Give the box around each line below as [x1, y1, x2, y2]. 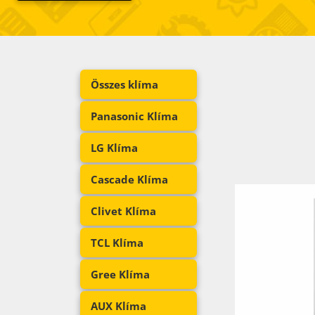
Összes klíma [91, 77, 158, 91]
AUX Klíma [91, 298, 146, 313]
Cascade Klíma [91, 172, 168, 186]
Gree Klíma [91, 266, 150, 281]
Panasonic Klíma [91, 108, 178, 123]
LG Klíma [91, 140, 138, 155]
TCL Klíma [91, 235, 143, 250]
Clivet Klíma [91, 203, 156, 218]
